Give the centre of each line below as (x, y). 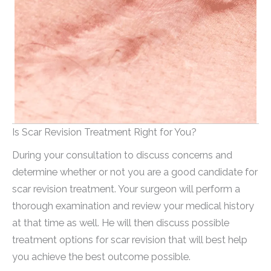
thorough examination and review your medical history (133, 206)
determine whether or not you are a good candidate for (135, 172)
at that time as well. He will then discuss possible (121, 223)
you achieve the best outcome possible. (101, 256)
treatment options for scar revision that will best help (130, 240)
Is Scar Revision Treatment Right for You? (104, 132)
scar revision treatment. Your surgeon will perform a (126, 189)
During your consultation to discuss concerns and (122, 155)
